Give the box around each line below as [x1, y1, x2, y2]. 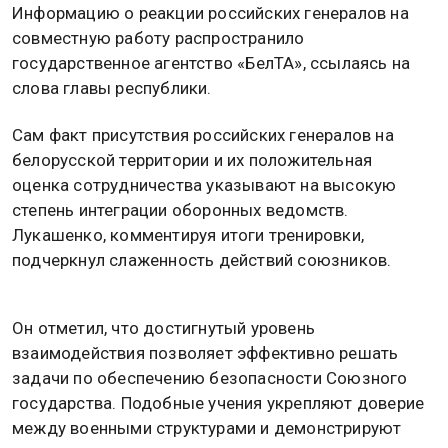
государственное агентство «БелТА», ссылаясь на [12, 53, 411, 74]
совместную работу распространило [12, 28, 305, 49]
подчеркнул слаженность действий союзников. [12, 250, 392, 271]
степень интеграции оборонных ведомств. [12, 200, 349, 221]
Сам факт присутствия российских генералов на [12, 125, 394, 146]
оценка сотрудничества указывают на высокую [12, 175, 397, 196]
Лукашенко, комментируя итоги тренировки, [12, 225, 364, 246]
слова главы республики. [12, 78, 212, 99]
